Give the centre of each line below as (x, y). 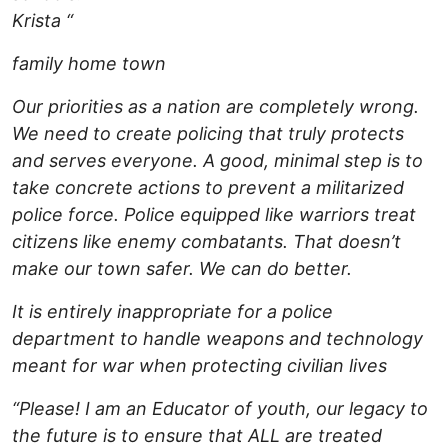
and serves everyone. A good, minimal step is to (217, 161)
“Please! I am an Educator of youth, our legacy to (220, 409)
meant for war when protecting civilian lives (199, 366)
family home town (89, 64)
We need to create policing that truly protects (208, 134)
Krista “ (42, 21)
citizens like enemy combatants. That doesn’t (206, 242)
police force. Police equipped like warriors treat (214, 215)
